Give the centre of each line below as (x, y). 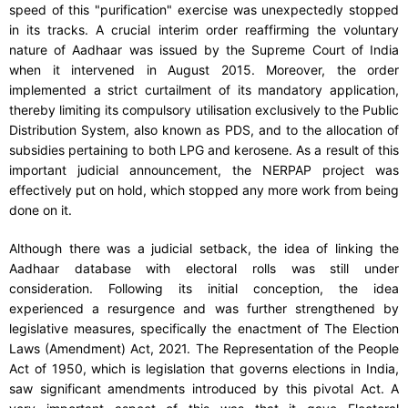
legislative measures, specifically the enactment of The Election (204, 329)
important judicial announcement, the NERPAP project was (204, 170)
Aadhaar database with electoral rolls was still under (204, 269)
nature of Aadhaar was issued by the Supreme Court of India (204, 50)
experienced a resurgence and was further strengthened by (204, 309)
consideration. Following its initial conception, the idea (204, 289)
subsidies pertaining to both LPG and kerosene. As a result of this (204, 150)
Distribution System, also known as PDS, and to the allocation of (204, 130)
